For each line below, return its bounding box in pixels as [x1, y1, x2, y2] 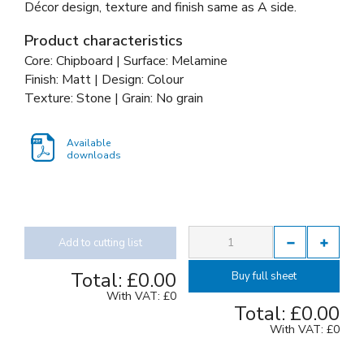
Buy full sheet [231, 268, 297, 284]
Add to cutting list [58, 235, 142, 250]
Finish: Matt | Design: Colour [24, 70, 184, 89]
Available [67, 136, 110, 150]
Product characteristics [24, 30, 183, 50]
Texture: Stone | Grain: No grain [24, 89, 203, 107]
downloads [67, 149, 121, 162]
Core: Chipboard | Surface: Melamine [24, 51, 227, 70]
